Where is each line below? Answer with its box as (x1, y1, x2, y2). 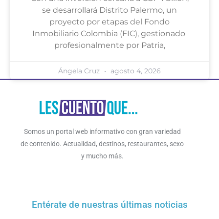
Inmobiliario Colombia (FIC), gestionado (32, 29, 187, 39)
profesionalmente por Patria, (54, 41, 165, 50)
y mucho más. (81, 152, 124, 160)
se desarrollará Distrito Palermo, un (42, 5, 177, 15)
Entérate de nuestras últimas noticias (31, 198, 188, 210)
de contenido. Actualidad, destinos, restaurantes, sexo (21, 140, 184, 148)
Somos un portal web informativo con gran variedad (23, 128, 181, 136)
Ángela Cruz (58, 66, 102, 76)
